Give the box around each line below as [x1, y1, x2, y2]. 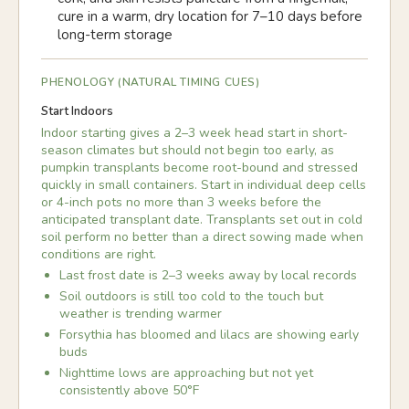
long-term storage [58, 26, 173, 44]
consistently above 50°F [59, 382, 199, 399]
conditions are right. [41, 246, 156, 263]
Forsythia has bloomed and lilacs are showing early [59, 326, 359, 343]
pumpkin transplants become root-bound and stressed [41, 159, 358, 176]
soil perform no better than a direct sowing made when [41, 228, 363, 246]
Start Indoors [41, 103, 113, 120]
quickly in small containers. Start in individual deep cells [41, 176, 366, 194]
